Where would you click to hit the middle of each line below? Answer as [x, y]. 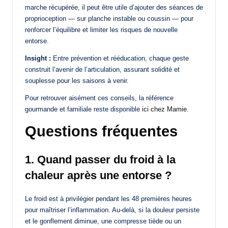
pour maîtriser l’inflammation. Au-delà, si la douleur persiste [112, 210]
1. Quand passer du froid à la [100, 160]
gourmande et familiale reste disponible [83, 109]
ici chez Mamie [164, 109]
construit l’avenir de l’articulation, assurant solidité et [102, 70]
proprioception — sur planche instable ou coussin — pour [109, 19]
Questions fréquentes [101, 132]
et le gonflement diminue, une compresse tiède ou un [103, 221]
